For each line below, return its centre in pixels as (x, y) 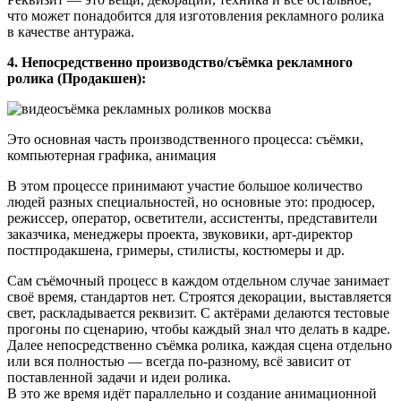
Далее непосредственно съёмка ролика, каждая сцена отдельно (200, 346)
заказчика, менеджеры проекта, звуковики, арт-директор (180, 235)
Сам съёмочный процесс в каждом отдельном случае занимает (198, 281)
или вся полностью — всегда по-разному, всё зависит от (179, 362)
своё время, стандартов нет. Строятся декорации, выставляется (199, 297)
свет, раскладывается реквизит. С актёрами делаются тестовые (198, 313)
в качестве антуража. (71, 32)
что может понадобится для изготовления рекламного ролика (196, 16)
